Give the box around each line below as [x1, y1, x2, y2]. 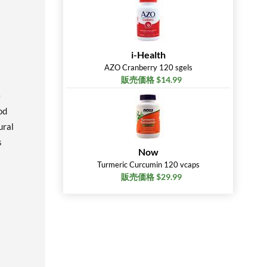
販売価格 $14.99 [120, 74, 182, 85]
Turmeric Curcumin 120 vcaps [97, 160, 200, 169]
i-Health [131, 49, 166, 60]
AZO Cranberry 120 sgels [104, 63, 193, 72]
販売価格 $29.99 [120, 172, 182, 182]
